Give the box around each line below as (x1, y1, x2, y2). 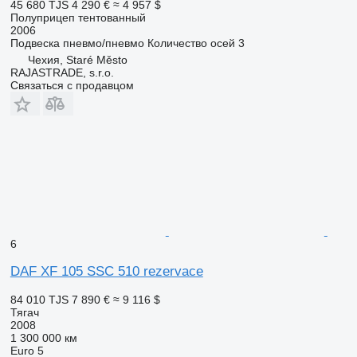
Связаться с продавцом (10, 78, 134, 92)
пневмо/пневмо (62, 36, 144, 49)
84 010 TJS (10, 292, 69, 306)
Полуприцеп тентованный (10, 10, 146, 24)
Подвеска (10, 36, 60, 49)
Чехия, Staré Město (27, 53, 127, 66)
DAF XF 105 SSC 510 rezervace (10, 263, 203, 279)
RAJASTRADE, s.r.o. (10, 65, 114, 79)
